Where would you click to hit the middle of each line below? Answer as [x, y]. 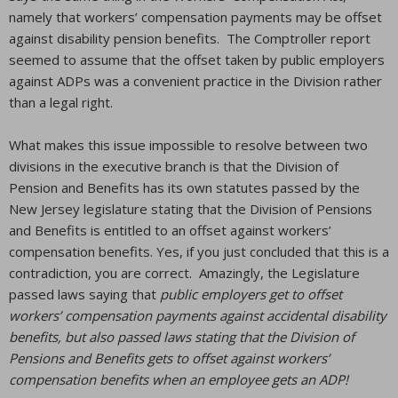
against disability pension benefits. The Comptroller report [190, 38]
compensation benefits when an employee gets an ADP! [179, 379]
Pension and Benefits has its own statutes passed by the [184, 187]
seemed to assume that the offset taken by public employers [199, 60]
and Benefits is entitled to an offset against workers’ [170, 230]
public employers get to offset [251, 294]
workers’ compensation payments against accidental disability [198, 315]
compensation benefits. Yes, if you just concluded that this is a [199, 251]
